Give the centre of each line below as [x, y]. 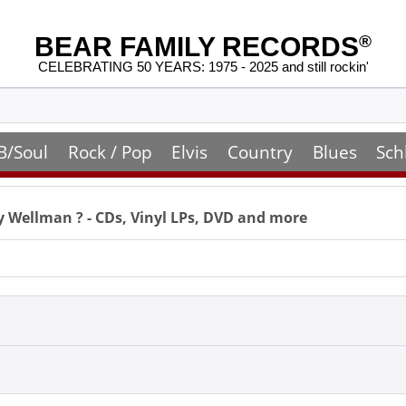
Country [260, 152]
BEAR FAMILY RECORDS [197, 47]
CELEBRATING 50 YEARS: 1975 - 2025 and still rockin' [203, 67]
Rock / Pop [110, 152]
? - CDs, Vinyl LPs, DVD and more [192, 217]
